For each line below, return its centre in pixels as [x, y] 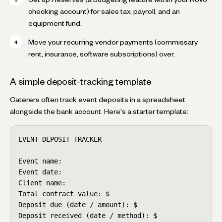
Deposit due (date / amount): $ [78, 204]
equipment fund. [55, 23]
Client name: [42, 183]
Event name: [40, 161]
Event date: [40, 172]
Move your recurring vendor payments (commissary [113, 42]
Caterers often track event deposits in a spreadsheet [98, 99]
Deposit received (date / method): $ [88, 215]
